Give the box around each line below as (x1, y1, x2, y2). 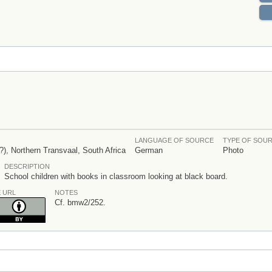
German (135, 146, 163, 155)
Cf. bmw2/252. (55, 198, 106, 208)
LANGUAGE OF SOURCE (135, 137, 214, 144)
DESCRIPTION (4, 163, 50, 171)
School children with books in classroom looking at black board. (4, 172, 228, 182)
